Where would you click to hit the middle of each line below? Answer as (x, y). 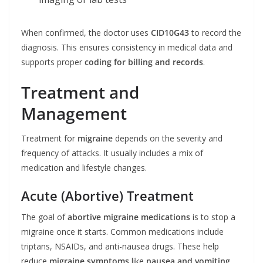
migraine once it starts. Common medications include (122, 232)
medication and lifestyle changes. (84, 168)
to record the (215, 33)
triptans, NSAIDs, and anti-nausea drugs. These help (120, 246)
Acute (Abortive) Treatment (107, 195)
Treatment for (49, 138)
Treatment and (80, 92)
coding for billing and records (144, 62)
